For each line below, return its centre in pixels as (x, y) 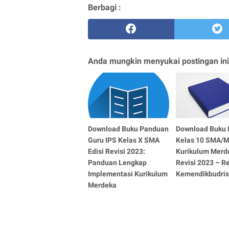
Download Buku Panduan (128, 129)
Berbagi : (105, 7)
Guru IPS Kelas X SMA (124, 140)
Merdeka (102, 185)
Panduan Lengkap (117, 162)
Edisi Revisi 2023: (117, 151)
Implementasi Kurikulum (128, 174)
